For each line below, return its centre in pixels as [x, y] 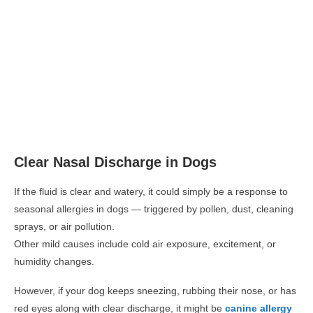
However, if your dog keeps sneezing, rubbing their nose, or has [155, 290]
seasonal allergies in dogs [71, 209]
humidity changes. [54, 261]
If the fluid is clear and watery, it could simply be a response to [151, 191]
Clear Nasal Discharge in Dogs [115, 162]
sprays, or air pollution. [64, 226]
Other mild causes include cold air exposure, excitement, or [145, 243]
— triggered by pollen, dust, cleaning [211, 209]
